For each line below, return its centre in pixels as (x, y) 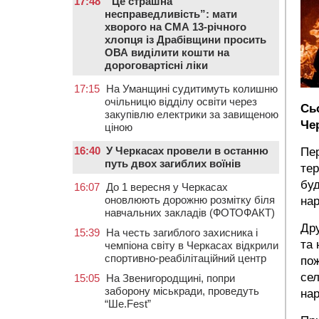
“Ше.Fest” (128, 304)
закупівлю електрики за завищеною (192, 114)
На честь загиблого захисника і (182, 232)
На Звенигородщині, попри (171, 278)
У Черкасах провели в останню (187, 151)
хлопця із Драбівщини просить (185, 40)
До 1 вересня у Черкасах (167, 187)
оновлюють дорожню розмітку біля (190, 200)
